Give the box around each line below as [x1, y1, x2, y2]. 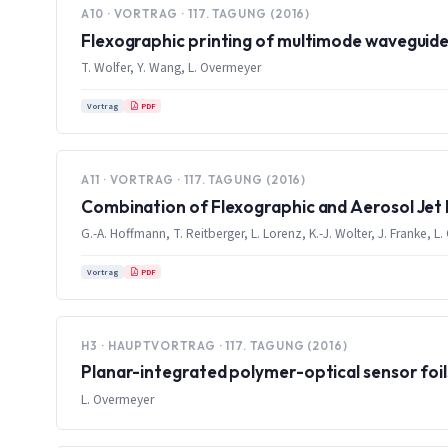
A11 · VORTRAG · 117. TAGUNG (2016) [81, 172, 307, 188]
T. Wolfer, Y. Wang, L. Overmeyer [81, 58, 261, 78]
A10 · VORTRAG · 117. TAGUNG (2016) [81, 6, 311, 22]
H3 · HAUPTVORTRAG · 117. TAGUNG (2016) [81, 338, 349, 354]
